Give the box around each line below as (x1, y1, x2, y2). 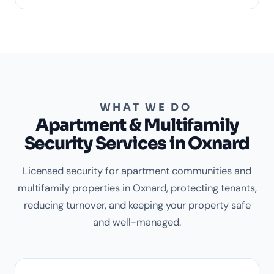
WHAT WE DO (99, 101, 192, 114)
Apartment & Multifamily (35, 114, 239, 136)
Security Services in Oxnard (24, 133, 250, 155)
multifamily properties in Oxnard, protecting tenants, (17, 182, 257, 195)
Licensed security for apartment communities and (23, 165, 251, 178)
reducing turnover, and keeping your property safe (23, 199, 251, 212)
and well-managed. (93, 216, 181, 229)
